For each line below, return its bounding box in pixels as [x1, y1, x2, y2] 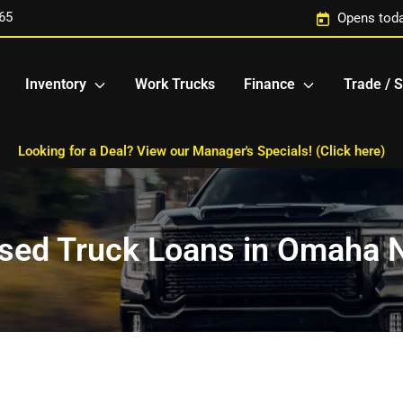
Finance [244, 76, 295, 94]
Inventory [25, 76, 86, 94]
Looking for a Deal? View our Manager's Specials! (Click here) [18, 143, 385, 159]
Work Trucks [135, 76, 215, 94]
